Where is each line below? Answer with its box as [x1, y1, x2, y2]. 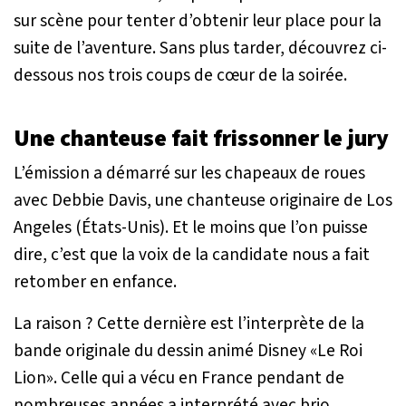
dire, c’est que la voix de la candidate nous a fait [14, 241, 370, 267]
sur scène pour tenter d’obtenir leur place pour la [14, 7, 382, 34]
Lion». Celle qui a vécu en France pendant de [14, 364, 344, 391]
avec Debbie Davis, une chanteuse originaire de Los [14, 187, 392, 213]
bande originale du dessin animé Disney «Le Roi [14, 337, 362, 363]
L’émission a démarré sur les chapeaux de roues [14, 159, 365, 186]
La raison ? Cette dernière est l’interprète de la [14, 310, 364, 336]
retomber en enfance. [14, 268, 177, 295]
